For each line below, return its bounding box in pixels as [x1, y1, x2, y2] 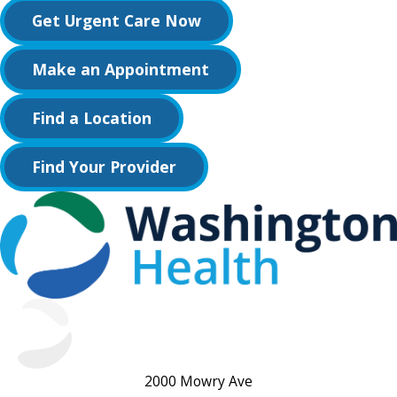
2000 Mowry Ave [144, 370, 253, 391]
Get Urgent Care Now [32, 10, 202, 32]
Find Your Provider [32, 156, 177, 178]
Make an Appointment [32, 58, 210, 81]
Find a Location [32, 107, 152, 129]
